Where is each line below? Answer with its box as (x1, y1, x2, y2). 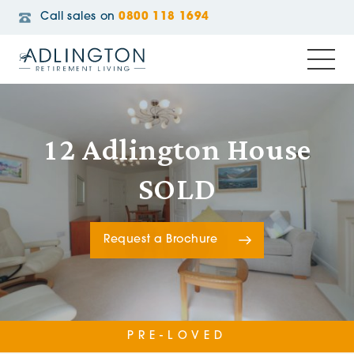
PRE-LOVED (127, 330, 227, 342)
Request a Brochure (104, 233, 218, 246)
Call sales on (40, 11, 115, 23)
